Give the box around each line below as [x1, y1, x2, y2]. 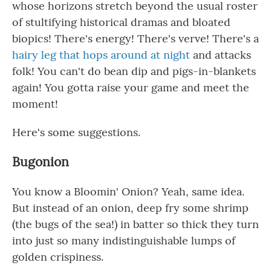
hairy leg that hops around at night [12, 48, 190, 62]
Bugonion [12, 154, 69, 170]
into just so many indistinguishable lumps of [12, 233, 235, 247]
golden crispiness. [12, 250, 103, 264]
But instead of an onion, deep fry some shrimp [12, 201, 249, 215]
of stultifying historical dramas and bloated [12, 15, 230, 29]
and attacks [190, 48, 251, 62]
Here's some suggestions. [12, 125, 140, 139]
